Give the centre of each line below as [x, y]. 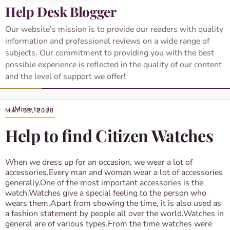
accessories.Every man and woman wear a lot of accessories [114, 172]
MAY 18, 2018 [30, 110]
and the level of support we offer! [65, 76]
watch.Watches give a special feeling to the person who [106, 193]
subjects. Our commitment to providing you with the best [110, 53]
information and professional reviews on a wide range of [107, 41]
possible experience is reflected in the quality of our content [113, 65]
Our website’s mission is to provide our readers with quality [114, 29]
